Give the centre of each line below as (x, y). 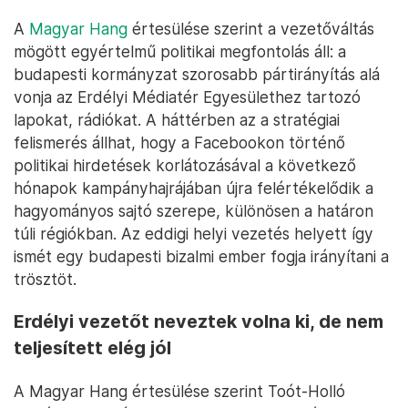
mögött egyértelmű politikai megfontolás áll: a (180, 52)
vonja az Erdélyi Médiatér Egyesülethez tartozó (187, 97)
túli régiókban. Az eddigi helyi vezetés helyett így (194, 234)
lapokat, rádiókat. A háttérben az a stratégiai (177, 120)
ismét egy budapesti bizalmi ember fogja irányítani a (201, 257)
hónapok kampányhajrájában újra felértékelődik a (194, 189)
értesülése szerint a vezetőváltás (251, 29)
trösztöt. (45, 280)
